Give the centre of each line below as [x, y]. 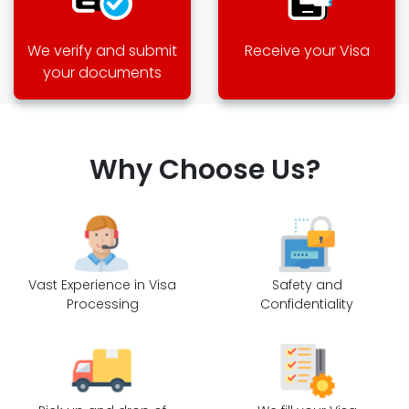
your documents [102, 72]
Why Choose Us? [204, 169]
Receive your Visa [307, 50]
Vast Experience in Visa [102, 284]
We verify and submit [102, 50]
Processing [102, 304]
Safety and [307, 284]
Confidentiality [307, 304]
